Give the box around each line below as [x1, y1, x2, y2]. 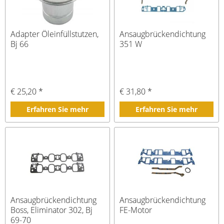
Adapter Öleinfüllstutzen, [10, 28, 99, 39]
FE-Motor [119, 204, 152, 215]
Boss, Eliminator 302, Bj [10, 204, 93, 215]
